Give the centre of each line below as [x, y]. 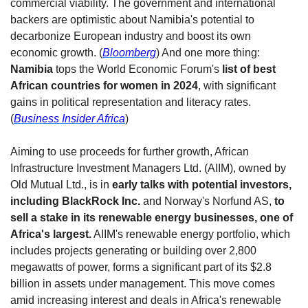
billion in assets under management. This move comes [143, 284]
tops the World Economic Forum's [137, 69]
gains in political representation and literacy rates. [131, 102]
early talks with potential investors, [202, 185]
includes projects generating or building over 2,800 [133, 251]
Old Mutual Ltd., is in [61, 185]
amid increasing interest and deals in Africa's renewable [146, 300]
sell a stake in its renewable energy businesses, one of [152, 218]
